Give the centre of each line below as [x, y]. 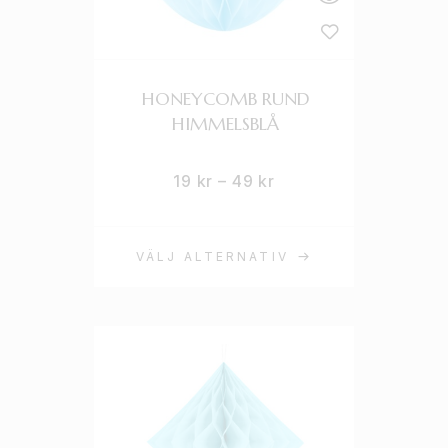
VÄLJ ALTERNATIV [212, 256]
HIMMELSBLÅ [226, 123]
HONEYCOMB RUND [225, 98]
